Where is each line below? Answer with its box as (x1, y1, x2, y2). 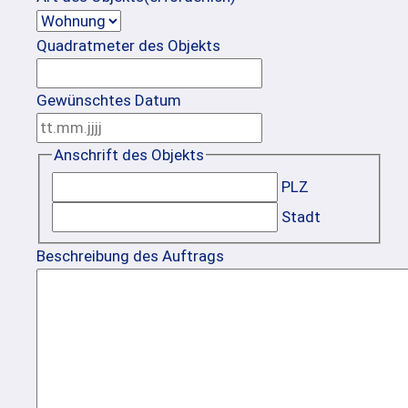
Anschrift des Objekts (53, 145, 204, 164)
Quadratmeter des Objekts (36, 36, 220, 55)
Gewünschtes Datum (36, 90, 181, 109)
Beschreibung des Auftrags (36, 247, 224, 266)
